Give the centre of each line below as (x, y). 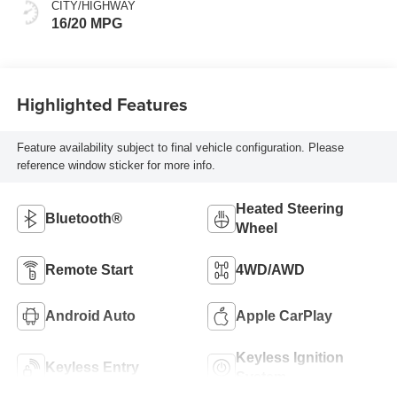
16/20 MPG (86, 23)
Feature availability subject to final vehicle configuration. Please (180, 148)
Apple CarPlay (284, 315)
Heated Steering (290, 208)
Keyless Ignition (290, 357)
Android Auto (90, 315)
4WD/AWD (270, 269)
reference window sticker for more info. (116, 166)
